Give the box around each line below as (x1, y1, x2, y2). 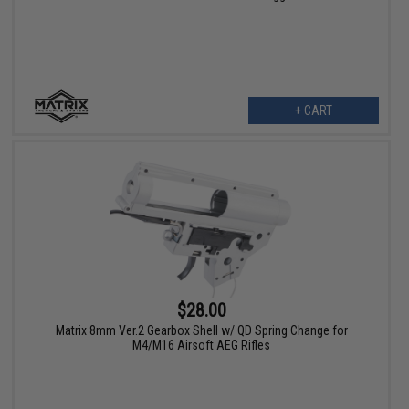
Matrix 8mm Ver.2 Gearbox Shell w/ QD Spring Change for (55, 323, 348, 339)
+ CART (294, 103, 332, 119)
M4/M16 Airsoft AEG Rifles (132, 338, 271, 353)
